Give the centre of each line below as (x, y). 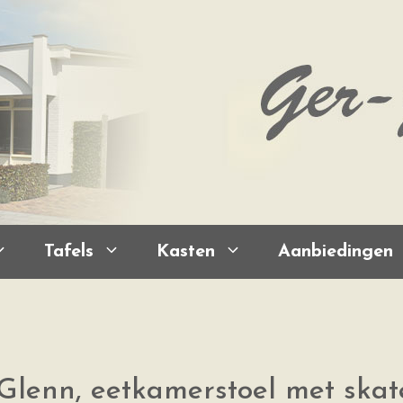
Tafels (69, 252)
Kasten (186, 252)
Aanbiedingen (336, 252)
